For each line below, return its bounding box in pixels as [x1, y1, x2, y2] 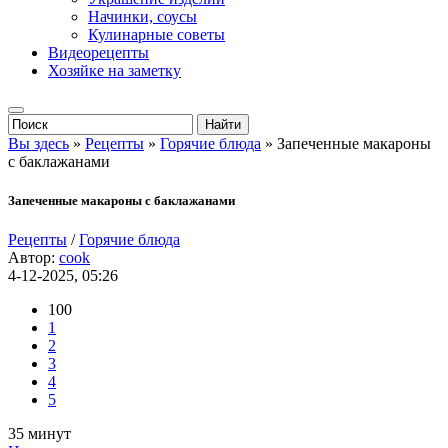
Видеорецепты [48, 44, 149, 61]
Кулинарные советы [88, 26, 225, 43]
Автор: [8, 249, 59, 267]
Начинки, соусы [88, 8, 197, 25]
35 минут [8, 425, 71, 443]
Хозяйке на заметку [48, 62, 181, 79]
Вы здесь [8, 135, 69, 152]
